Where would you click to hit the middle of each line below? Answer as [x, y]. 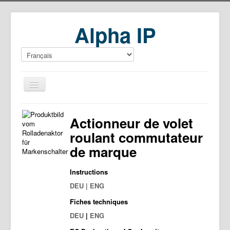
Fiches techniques [99, 202]
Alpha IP [115, 35]
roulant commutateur [136, 137]
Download [45, 127]
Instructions [89, 172]
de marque [103, 152]
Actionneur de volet [131, 123]
